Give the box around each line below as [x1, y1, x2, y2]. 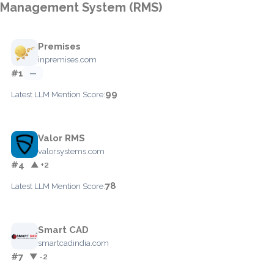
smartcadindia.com [38, 238, 109, 248]
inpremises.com [38, 54, 97, 64]
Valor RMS [38, 132, 85, 144]
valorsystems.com [38, 146, 105, 156]
